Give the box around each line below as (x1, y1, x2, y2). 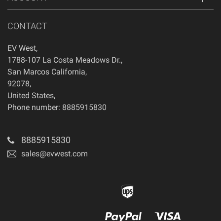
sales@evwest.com (21, 148, 88, 158)
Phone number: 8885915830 (7, 103, 107, 112)
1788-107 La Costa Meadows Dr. (7, 55, 121, 65)
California (51, 67, 85, 76)
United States (7, 91, 54, 100)
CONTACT (7, 21, 47, 31)
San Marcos (7, 67, 49, 76)
